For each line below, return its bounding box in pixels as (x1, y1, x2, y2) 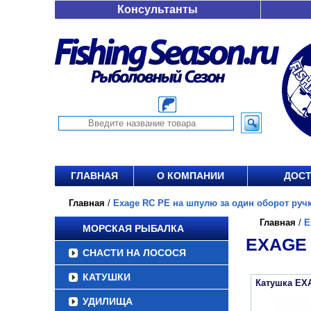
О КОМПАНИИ (157, 170, 224, 181)
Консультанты (117, 3, 198, 15)
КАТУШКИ (83, 271, 131, 283)
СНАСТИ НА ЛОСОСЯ (83, 247, 186, 258)
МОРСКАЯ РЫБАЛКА (83, 223, 184, 234)
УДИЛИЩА (83, 296, 133, 307)
